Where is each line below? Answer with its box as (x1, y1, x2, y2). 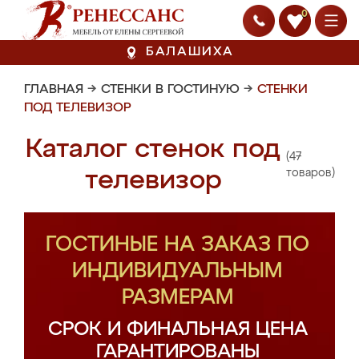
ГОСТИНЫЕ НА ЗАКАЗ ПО (46, 235, 309, 256)
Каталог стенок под (26, 136, 280, 163)
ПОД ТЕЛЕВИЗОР (24, 102, 131, 115)
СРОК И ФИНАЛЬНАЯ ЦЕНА (47, 320, 308, 339)
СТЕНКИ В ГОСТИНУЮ (101, 83, 240, 96)
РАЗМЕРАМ (121, 288, 234, 309)
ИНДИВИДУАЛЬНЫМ (72, 261, 283, 282)
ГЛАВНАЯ (24, 83, 83, 96)
